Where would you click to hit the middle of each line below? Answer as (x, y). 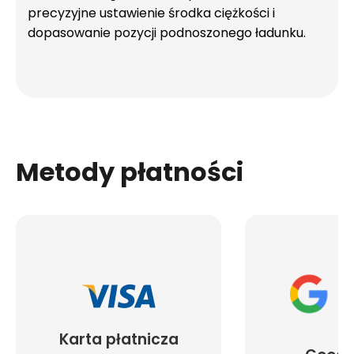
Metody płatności (130, 172)
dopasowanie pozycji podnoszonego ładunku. (167, 33)
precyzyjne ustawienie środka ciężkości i (151, 13)
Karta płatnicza (119, 339)
